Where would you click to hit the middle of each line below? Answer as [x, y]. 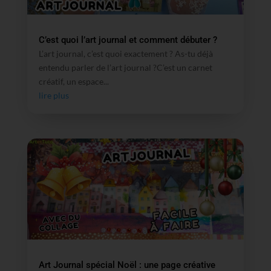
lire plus [54, 95]
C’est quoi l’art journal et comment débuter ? [128, 40]
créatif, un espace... [73, 81]
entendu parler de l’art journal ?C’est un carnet [125, 67]
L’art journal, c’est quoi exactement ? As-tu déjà [126, 53]
